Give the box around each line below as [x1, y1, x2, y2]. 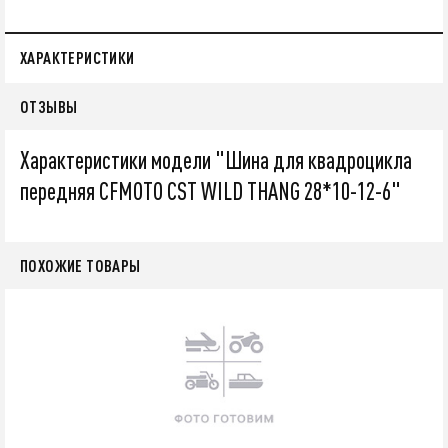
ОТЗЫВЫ [20, 96, 78, 116]
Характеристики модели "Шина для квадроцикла [20, 145, 412, 174]
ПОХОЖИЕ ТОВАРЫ [20, 255, 141, 275]
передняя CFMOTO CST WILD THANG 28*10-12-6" [20, 176, 401, 205]
